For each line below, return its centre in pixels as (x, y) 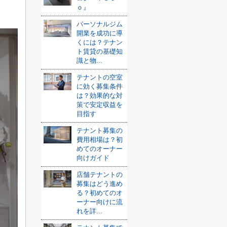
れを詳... (89, 211)
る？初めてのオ (100, 193)
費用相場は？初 (100, 140)
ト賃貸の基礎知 (100, 51)
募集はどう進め (100, 184)
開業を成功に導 (100, 33)
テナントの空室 (100, 77)
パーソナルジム (100, 24)
